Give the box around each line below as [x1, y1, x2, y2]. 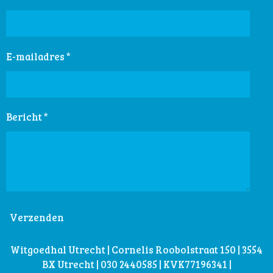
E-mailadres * [6, 49, 71, 63]
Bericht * [6, 110, 48, 124]
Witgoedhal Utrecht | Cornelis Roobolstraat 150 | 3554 [10, 243, 263, 257]
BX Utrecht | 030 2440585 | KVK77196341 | [41, 257, 232, 271]
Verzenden [10, 210, 64, 224]
